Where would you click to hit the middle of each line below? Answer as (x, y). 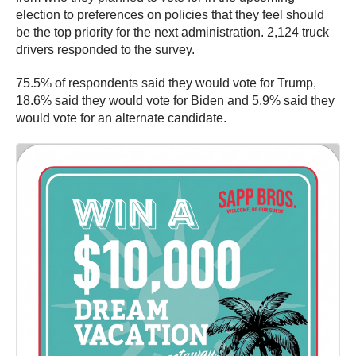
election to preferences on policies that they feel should (170, 15)
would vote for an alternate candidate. (121, 118)
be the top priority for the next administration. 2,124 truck (172, 32)
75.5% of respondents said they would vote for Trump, (166, 83)
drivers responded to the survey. (105, 50)
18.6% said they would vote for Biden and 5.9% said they (175, 101)
